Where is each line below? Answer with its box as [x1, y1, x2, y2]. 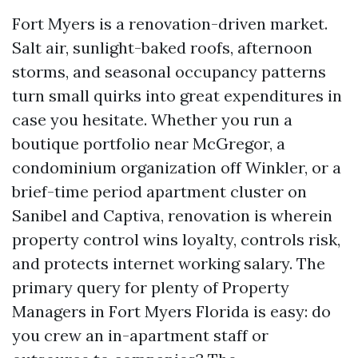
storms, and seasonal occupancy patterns [12, 62, 326, 82]
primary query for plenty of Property [12, 277, 289, 297]
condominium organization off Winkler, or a [12, 157, 341, 177]
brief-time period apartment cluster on [12, 181, 307, 201]
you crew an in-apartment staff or [12, 325, 268, 345]
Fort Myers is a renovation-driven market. [12, 14, 328, 34]
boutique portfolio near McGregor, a [12, 133, 285, 153]
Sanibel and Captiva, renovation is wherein [12, 205, 332, 225]
